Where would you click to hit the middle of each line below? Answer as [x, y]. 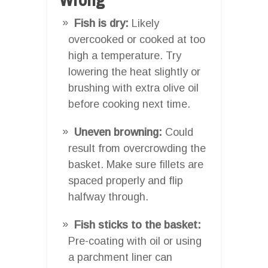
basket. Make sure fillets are [136, 164]
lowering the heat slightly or [134, 71]
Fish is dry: [101, 23]
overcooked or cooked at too [137, 39]
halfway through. [108, 197]
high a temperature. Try [125, 55]
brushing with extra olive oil [133, 88]
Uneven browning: [118, 132]
